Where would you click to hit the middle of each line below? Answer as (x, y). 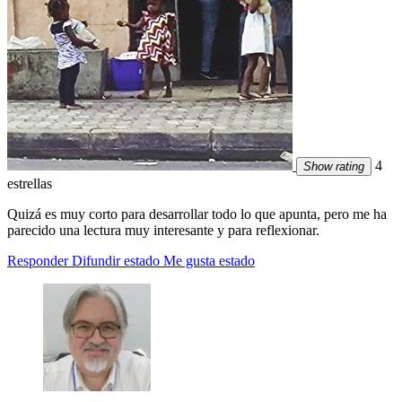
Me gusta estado (209, 261)
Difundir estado (116, 261)
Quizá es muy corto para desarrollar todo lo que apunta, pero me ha (197, 214)
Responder (38, 261)
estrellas (30, 184)
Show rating (334, 167)
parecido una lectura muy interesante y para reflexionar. (163, 231)
